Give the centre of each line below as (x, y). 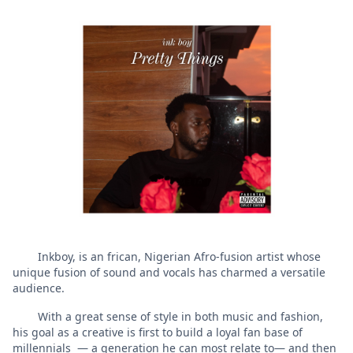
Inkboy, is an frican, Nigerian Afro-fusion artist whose (167, 256)
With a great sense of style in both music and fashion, (168, 316)
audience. (40, 288)
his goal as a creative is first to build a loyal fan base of (158, 332)
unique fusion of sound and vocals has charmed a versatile (169, 272)
